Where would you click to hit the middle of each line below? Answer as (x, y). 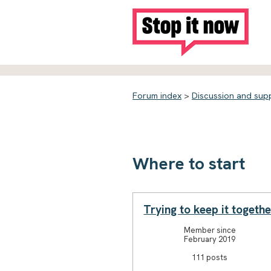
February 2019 (210, 239)
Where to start (189, 163)
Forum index (157, 96)
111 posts (210, 257)
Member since (210, 230)
